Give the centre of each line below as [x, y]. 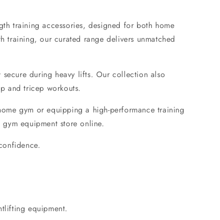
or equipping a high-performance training [109, 110]
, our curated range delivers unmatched [105, 39]
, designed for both [119, 25]
